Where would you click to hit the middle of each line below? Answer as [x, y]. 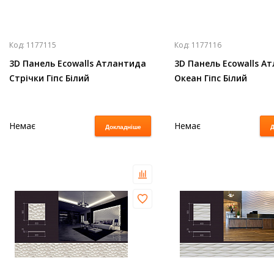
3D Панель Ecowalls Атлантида [78, 63]
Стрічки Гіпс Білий [49, 78]
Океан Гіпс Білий [211, 78]
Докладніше [123, 127]
